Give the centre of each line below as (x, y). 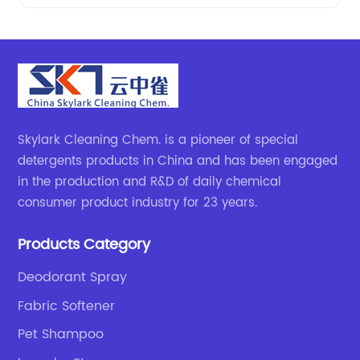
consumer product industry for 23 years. (138, 203)
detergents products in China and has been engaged (178, 162)
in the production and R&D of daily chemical (150, 182)
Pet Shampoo (61, 335)
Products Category (84, 245)
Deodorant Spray (73, 278)
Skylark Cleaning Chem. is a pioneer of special (158, 141)
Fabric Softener (67, 306)
